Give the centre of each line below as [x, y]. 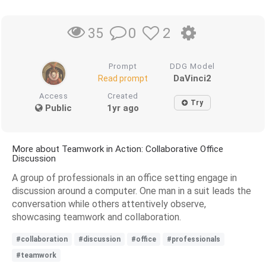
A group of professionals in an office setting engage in [124, 178]
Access [53, 96]
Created [123, 96]
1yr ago [123, 108]
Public [58, 108]
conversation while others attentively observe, [109, 204]
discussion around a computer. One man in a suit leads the [132, 191]
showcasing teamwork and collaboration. [96, 217]
